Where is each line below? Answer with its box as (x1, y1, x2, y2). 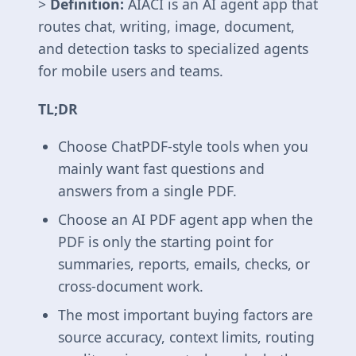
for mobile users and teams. (38, 61, 223, 81)
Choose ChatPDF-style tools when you (57, 136, 308, 156)
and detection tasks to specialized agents (38, 39, 308, 59)
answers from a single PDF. (57, 180, 237, 200)
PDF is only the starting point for (57, 231, 273, 251)
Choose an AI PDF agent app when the (57, 209, 313, 229)
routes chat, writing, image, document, (38, 17, 295, 37)
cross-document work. (57, 276, 203, 296)
